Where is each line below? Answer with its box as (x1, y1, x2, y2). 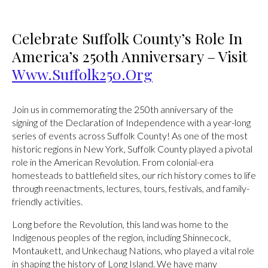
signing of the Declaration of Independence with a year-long (12, 116, 251, 128)
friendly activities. (12, 195, 83, 207)
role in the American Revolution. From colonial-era (12, 156, 214, 167)
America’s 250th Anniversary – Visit (12, 45, 248, 66)
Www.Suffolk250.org (12, 63, 153, 84)
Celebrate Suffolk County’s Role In (12, 28, 242, 48)
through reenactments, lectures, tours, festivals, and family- (12, 182, 249, 194)
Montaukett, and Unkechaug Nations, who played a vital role (12, 244, 254, 256)
